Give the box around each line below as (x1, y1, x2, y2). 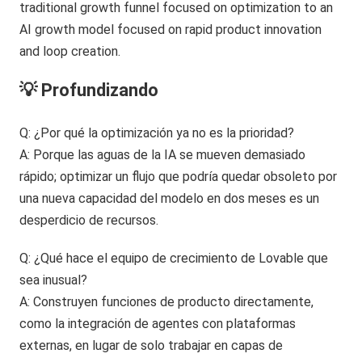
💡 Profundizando (19, 79, 159, 100)
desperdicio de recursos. (19, 212, 159, 228)
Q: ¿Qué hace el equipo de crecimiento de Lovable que (19, 250, 329, 266)
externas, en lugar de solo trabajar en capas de (19, 337, 284, 353)
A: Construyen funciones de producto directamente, (19, 293, 314, 309)
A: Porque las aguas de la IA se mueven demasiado (19, 146, 306, 162)
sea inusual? (19, 271, 88, 288)
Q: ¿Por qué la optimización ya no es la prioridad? (19, 124, 295, 141)
